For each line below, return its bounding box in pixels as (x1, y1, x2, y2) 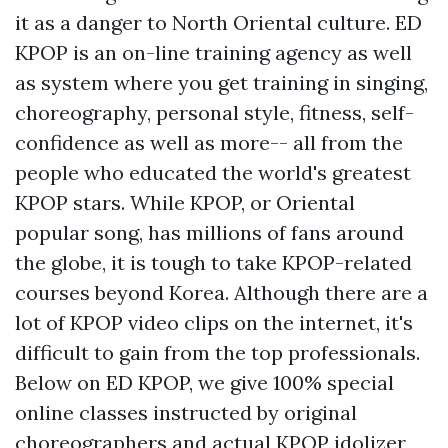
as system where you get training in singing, (15, 69, 428, 95)
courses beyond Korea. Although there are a (15, 279, 428, 305)
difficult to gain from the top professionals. (15, 339, 420, 365)
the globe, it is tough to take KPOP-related (15, 249, 412, 275)
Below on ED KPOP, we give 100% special (15, 369, 394, 395)
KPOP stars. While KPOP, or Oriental (15, 189, 355, 215)
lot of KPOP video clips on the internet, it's (15, 309, 413, 335)
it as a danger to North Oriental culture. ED (15, 9, 422, 35)
